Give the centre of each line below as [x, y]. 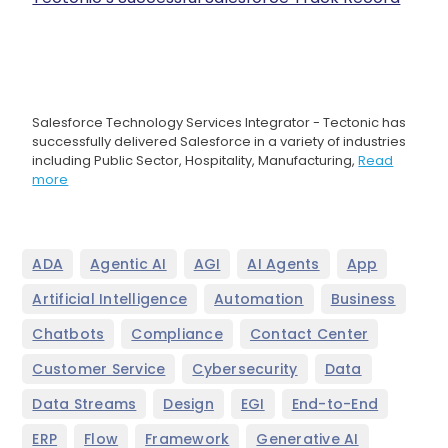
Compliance [177, 334]
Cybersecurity [245, 369]
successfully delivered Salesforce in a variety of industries [219, 142]
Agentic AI [128, 264]
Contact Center [309, 334]
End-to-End [335, 404]
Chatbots [68, 334]
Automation [259, 299]
